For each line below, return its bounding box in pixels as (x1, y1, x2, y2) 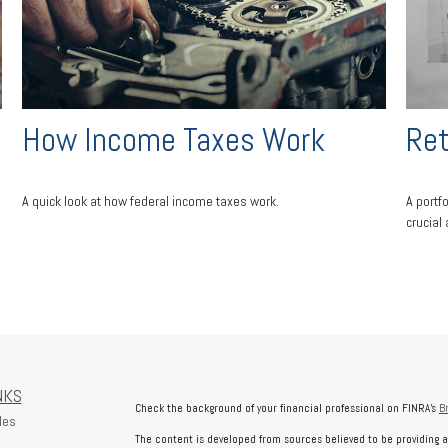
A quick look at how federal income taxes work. (22, 192, 280, 211)
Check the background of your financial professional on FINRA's (134, 401, 439, 415)
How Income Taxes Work (22, 118, 326, 161)
